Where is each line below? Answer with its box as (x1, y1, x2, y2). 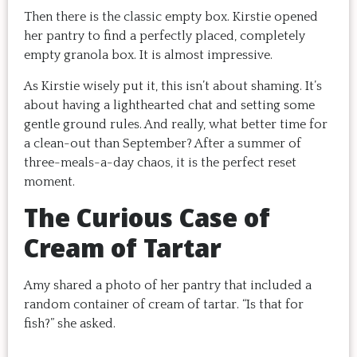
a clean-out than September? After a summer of (24, 135, 301, 151)
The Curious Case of (24, 200, 270, 235)
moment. (24, 174, 78, 189)
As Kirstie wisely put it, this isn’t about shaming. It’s (24, 78, 322, 93)
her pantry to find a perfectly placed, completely (24, 29, 305, 44)
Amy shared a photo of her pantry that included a (24, 278, 312, 293)
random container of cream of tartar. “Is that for (24, 297, 304, 312)
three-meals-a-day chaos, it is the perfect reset (24, 155, 296, 170)
